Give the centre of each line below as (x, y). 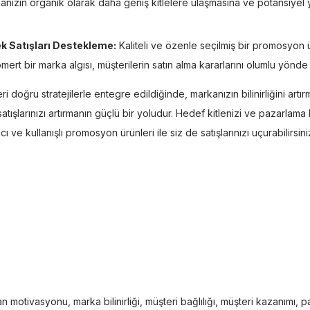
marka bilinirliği (107, 301)
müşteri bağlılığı (180, 301)
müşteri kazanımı (258, 301)
